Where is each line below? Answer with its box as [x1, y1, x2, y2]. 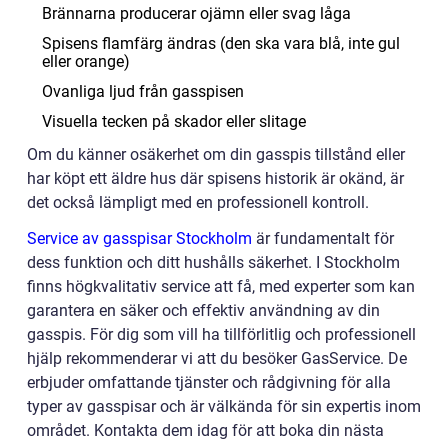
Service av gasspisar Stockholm [27, 228, 252, 248]
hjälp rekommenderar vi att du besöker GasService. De [27, 348, 407, 368]
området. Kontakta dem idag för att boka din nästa [27, 420, 384, 440]
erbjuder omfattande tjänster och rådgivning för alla [27, 372, 391, 392]
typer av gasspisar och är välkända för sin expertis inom [27, 396, 421, 416]
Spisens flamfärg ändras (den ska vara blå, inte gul [42, 33, 400, 53]
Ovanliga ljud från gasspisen [42, 81, 244, 101]
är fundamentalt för [252, 228, 394, 248]
